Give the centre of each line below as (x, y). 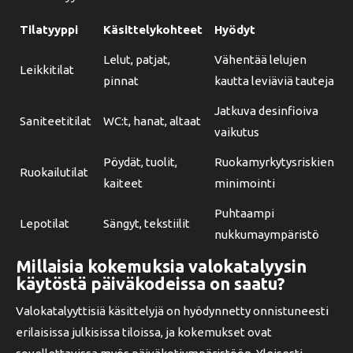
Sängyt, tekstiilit (147, 223)
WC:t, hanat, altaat (152, 121)
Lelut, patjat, (137, 59)
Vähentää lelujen (260, 59)
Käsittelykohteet (153, 30)
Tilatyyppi (49, 30)
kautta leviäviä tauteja (274, 81)
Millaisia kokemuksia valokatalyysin (161, 266)
